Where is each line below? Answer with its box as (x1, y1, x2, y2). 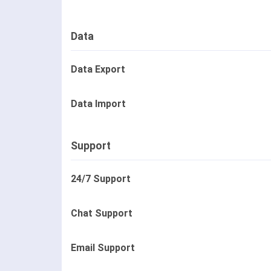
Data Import (71, 98, 126, 110)
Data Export (71, 64, 125, 76)
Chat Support (71, 207, 132, 220)
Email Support (71, 242, 135, 254)
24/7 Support (71, 173, 131, 185)
